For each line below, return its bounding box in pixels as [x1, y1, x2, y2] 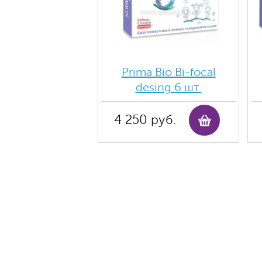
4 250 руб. [114, 113, 176, 127]
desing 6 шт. [135, 81, 202, 94]
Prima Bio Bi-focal [121, 65, 216, 79]
